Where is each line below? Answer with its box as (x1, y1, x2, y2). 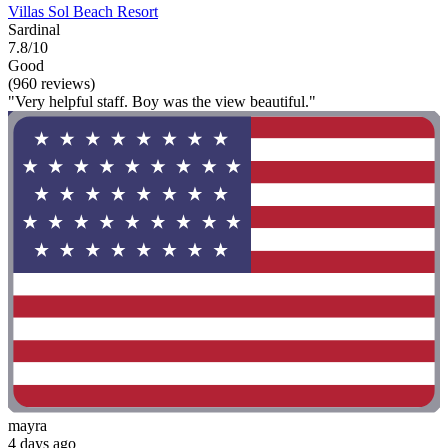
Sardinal (8, 20, 60, 38)
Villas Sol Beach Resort (8, 2, 158, 20)
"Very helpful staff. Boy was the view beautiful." (8, 92, 316, 110)
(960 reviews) (8, 74, 95, 92)
